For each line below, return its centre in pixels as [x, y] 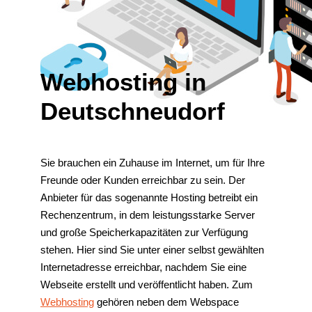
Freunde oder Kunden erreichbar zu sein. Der [143, 180]
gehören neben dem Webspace [166, 302]
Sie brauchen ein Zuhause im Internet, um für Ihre [153, 163]
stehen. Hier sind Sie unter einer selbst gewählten [152, 250]
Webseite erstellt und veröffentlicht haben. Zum [147, 285]
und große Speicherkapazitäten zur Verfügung [144, 233]
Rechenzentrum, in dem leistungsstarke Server [148, 215]
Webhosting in [123, 82]
